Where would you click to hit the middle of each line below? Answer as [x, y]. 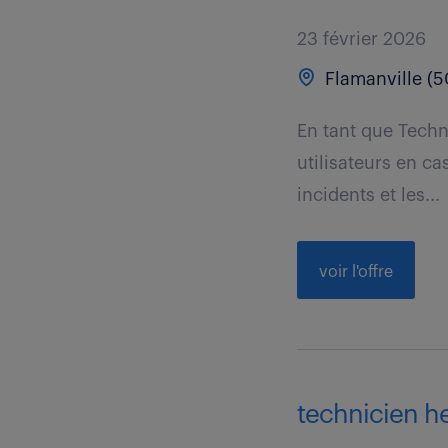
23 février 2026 [362, 39]
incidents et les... [369, 195]
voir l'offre [356, 272]
